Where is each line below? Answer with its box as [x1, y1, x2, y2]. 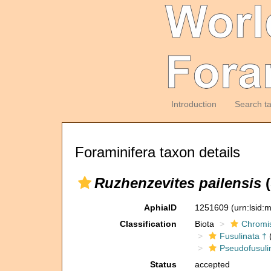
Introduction [171, 99, 217, 109]
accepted [194, 260, 230, 269]
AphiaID [143, 203, 177, 212]
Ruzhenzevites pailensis [94, 175, 261, 191]
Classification [119, 219, 177, 229]
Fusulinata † [219, 231, 267, 241]
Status [149, 260, 177, 269]
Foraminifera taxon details [75, 144, 240, 160]
